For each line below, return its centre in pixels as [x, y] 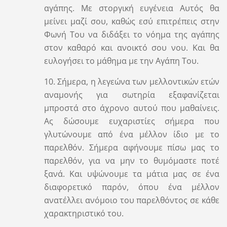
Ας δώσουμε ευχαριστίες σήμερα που [132, 121]
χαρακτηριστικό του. [84, 213]
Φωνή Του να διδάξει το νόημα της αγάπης [132, 34]
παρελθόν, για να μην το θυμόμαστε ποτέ [132, 160]
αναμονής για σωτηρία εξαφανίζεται [132, 94]
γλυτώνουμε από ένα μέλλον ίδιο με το [132, 134]
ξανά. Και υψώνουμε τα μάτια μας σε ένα [132, 174]
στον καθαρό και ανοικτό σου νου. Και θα [132, 47]
